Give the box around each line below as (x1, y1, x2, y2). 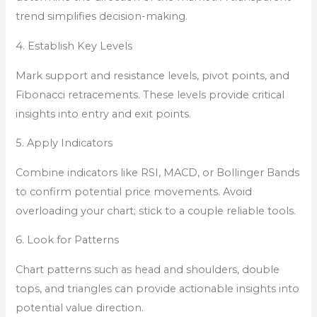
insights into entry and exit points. (16, 107, 192, 120)
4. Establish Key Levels (16, 40, 133, 53)
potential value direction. (16, 301, 144, 314)
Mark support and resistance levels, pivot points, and (16, 69, 290, 82)
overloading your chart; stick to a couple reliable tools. (16, 204, 296, 217)
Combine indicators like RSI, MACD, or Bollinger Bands (16, 166, 300, 179)
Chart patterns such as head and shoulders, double (16, 263, 280, 276)
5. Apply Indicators (16, 137, 113, 150)
